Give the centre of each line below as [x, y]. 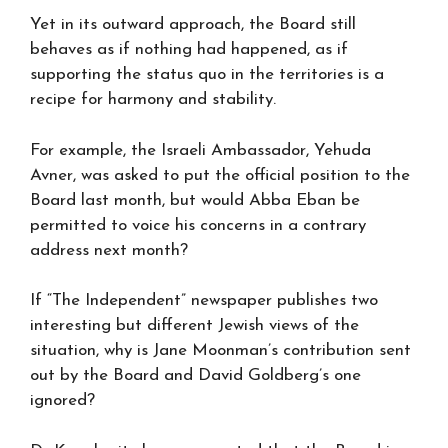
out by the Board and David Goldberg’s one [195, 375]
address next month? [109, 250]
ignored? [62, 400]
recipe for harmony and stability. [153, 99]
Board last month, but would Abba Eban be [195, 200]
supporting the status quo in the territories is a [207, 74]
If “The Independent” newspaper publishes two [204, 300]
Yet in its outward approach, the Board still [193, 24]
